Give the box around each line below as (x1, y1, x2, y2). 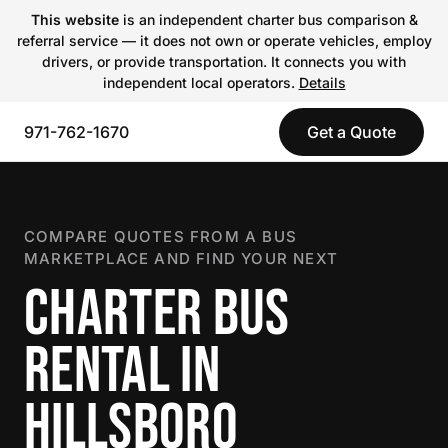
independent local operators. (102, 74, 299, 91)
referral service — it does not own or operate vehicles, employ (16, 32, 432, 49)
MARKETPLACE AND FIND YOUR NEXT (24, 249, 338, 268)
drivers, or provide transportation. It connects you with (42, 53, 406, 70)
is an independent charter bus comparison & (118, 11, 418, 28)
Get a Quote (307, 122, 396, 142)
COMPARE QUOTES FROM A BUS (24, 227, 297, 246)
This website (30, 11, 119, 28)
